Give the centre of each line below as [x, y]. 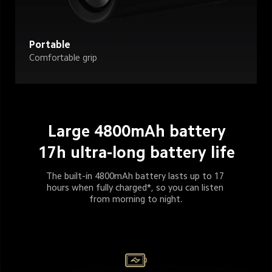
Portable [49, 44]
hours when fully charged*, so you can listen [136, 187]
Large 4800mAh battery [137, 131]
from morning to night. [136, 199]
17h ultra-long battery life [136, 153]
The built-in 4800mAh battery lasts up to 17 [136, 175]
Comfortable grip [63, 58]
